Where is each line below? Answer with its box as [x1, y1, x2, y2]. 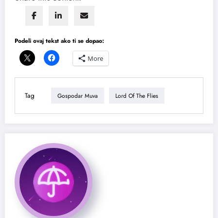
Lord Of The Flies [115, 91, 158, 100]
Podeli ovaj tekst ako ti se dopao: [15, 36, 104, 46]
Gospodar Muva [57, 91, 98, 100]
